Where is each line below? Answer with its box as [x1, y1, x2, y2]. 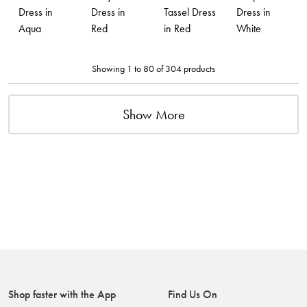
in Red [164, 21, 191, 36]
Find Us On [168, 287, 218, 302]
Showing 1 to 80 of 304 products [92, 62, 215, 75]
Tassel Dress [164, 4, 216, 19]
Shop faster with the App [8, 287, 116, 302]
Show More [122, 105, 185, 123]
